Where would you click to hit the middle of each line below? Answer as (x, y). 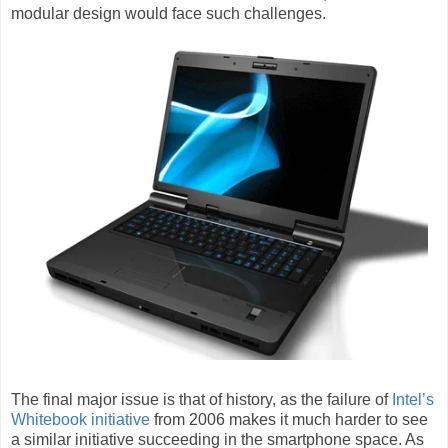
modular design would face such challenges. (168, 13)
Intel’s (413, 400)
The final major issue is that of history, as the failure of (201, 400)
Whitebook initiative (80, 420)
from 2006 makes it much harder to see (289, 420)
